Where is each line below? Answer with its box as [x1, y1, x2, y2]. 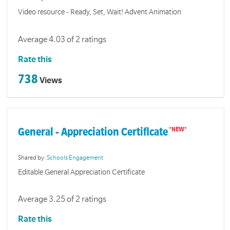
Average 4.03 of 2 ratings [18, 34, 107, 44]
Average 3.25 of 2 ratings [18, 195, 107, 204]
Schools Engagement [47, 155, 104, 162]
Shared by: [18, 155, 47, 162]
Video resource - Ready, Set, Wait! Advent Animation [18, 8, 182, 16]
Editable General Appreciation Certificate [18, 167, 145, 176]
